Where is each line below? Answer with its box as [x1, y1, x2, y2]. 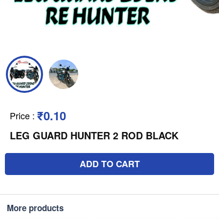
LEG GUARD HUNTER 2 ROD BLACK [10, 128, 178, 142]
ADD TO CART [79, 157, 140, 170]
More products [7, 201, 64, 214]
